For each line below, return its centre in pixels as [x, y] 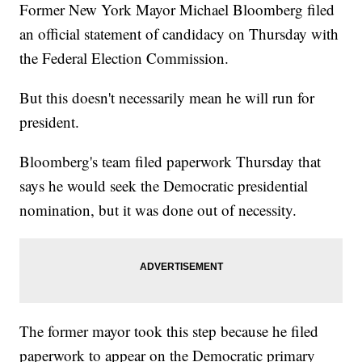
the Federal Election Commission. [124, 58]
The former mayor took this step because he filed [169, 331]
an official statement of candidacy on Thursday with [179, 34]
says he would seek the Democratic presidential [164, 186]
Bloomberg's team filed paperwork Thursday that [170, 162]
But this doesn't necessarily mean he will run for [167, 98]
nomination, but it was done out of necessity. [158, 210]
